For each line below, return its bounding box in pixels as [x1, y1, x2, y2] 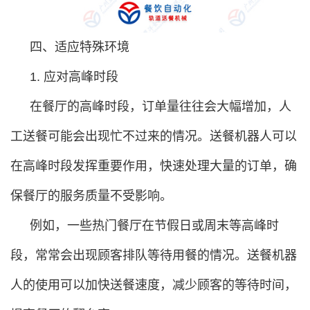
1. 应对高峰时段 [30, 69, 118, 84]
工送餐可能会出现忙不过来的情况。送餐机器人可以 [10, 129, 297, 143]
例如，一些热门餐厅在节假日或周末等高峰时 [30, 218, 279, 232]
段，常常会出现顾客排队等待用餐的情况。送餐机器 [10, 248, 297, 262]
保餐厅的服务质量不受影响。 [10, 188, 172, 203]
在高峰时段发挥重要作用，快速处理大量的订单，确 [10, 158, 297, 173]
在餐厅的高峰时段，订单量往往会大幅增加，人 [30, 99, 291, 113]
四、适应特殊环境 [30, 39, 129, 54]
